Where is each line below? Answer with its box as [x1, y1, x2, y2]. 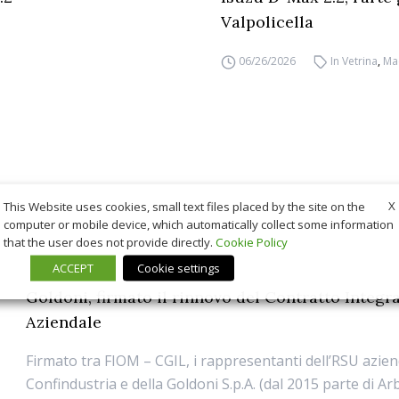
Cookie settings [137, 259, 220, 276]
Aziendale [26, 312, 102, 332]
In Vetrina [330, 53, 379, 69]
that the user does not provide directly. [4, 233, 216, 250]
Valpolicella [221, 12, 313, 32]
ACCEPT [53, 259, 94, 276]
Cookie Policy [216, 233, 288, 250]
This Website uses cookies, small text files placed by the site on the [4, 198, 365, 215]
